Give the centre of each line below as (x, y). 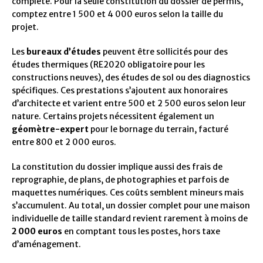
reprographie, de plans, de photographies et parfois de (120, 179)
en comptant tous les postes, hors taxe (141, 231)
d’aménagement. (46, 244)
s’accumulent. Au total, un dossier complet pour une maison (131, 205)
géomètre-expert (50, 129)
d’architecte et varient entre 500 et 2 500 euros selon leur (129, 103)
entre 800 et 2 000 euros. (64, 142)
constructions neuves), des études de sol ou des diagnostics (131, 77)
